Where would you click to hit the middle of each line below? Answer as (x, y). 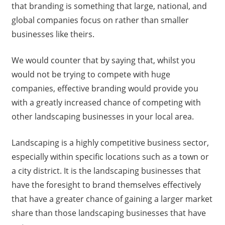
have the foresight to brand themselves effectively (106, 185)
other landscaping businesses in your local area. (102, 116)
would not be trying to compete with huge (91, 74)
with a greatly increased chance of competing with (106, 102)
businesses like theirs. (53, 34)
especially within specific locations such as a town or (110, 156)
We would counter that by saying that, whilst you (103, 60)
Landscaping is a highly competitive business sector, (110, 142)
